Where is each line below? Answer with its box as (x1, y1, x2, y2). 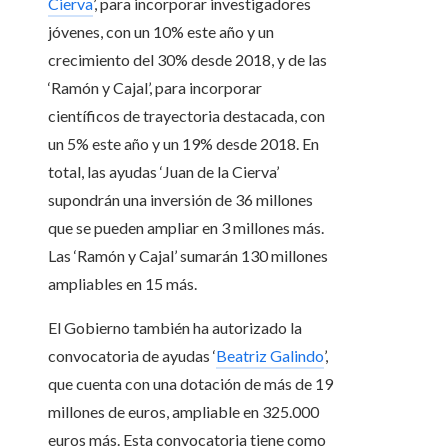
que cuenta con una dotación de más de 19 (48, 374, 333, 394)
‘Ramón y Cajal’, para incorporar (48, 78, 262, 98)
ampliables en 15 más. (48, 274, 197, 294)
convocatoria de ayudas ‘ (48, 346, 216, 366)
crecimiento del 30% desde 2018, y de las (48, 50, 327, 70)
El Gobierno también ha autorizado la (48, 318, 302, 338)
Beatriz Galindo (216, 346, 324, 366)
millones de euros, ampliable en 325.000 (48, 402, 319, 422)
